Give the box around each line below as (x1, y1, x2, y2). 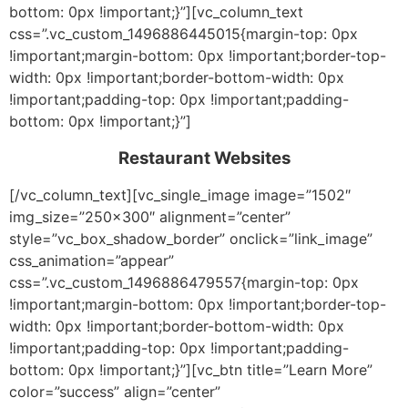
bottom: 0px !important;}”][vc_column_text (9, 3, 303, 22)
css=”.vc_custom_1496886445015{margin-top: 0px (9, 25, 358, 44)
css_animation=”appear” (9, 251, 174, 270)
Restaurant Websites (117, 147, 291, 168)
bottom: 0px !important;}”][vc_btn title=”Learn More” (9, 361, 372, 380)
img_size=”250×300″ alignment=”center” (9, 208, 291, 227)
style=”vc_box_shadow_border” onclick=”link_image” (9, 229, 372, 249)
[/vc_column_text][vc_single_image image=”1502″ (9, 186, 351, 205)
